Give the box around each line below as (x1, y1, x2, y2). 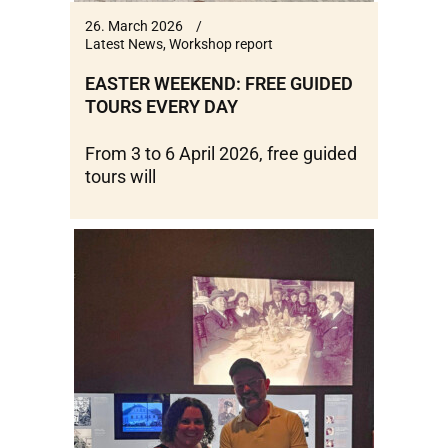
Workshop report (169, 36, 273, 53)
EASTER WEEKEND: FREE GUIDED (85, 73, 353, 95)
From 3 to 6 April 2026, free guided (85, 143, 357, 165)
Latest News (85, 36, 163, 53)
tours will (85, 166, 156, 188)
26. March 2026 (85, 18, 183, 35)
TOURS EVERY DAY (85, 96, 238, 118)
